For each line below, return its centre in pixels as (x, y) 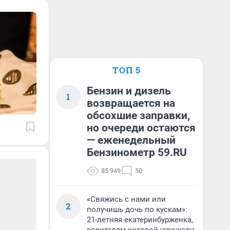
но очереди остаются (141, 128)
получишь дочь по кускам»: (137, 209)
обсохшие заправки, (138, 116)
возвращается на (131, 103)
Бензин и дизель (129, 91)
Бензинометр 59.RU (137, 152)
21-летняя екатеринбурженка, (140, 220)
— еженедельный (131, 140)
